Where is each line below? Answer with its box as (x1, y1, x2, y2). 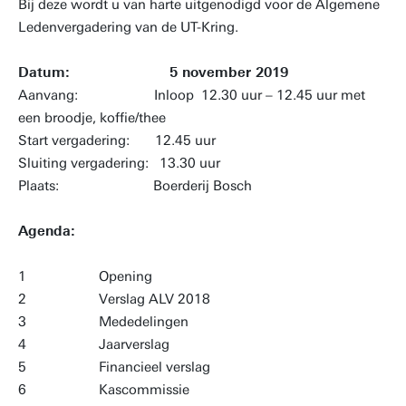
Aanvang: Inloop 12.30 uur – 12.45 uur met (18, 87, 365, 103)
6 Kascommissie (18, 382, 189, 398)
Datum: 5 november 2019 (18, 64, 288, 81)
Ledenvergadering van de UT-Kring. (18, 19, 238, 35)
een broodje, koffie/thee (18, 110, 166, 126)
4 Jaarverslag (18, 336, 169, 353)
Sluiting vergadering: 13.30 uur (18, 155, 227, 171)
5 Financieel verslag (18, 359, 210, 375)
